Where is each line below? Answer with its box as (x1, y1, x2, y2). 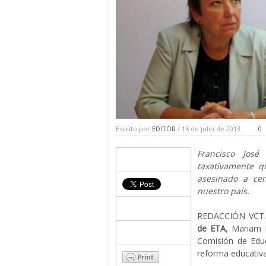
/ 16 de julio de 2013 (176, 124, 240, 133)
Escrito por (116, 124, 152, 133)
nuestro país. (197, 185, 249, 197)
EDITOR (152, 124, 176, 133)
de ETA (197, 223, 226, 234)
